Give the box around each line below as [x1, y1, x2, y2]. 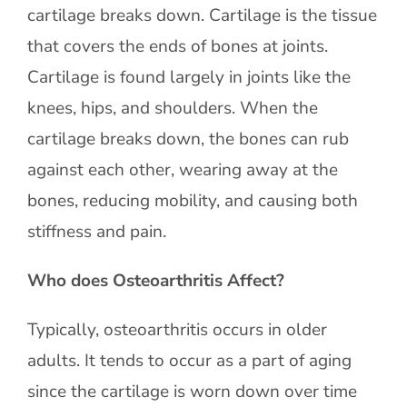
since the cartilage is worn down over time [26, 380, 357, 403]
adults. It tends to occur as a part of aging [26, 349, 352, 372]
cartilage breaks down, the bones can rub [26, 127, 349, 151]
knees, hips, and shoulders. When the [26, 96, 318, 120]
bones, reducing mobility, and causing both [26, 189, 358, 213]
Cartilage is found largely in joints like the [26, 65, 351, 89]
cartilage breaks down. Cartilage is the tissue [26, 4, 377, 27]
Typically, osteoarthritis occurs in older [26, 318, 327, 342]
